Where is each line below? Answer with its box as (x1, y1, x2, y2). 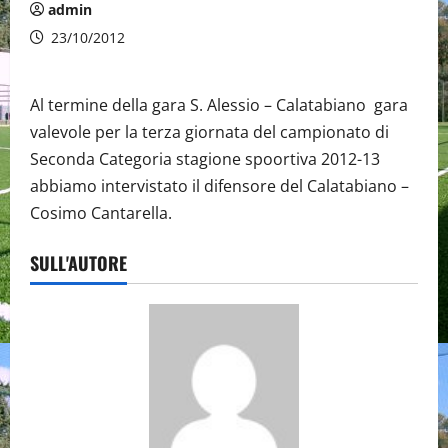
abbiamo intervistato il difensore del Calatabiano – (30, 175, 409, 197)
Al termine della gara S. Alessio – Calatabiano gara (30, 94, 408, 116)
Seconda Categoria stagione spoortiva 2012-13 (30, 148, 380, 170)
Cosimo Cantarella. (30, 202, 172, 224)
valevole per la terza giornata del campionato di (30, 121, 389, 143)
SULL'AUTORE (30, 250, 127, 276)
